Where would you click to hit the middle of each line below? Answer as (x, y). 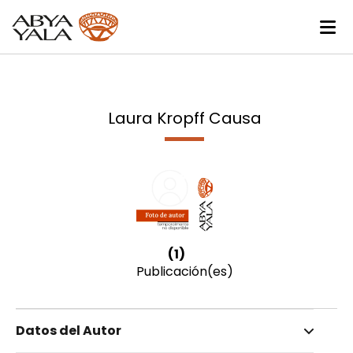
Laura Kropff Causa (184, 119)
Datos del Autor (69, 330)
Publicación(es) (185, 271)
